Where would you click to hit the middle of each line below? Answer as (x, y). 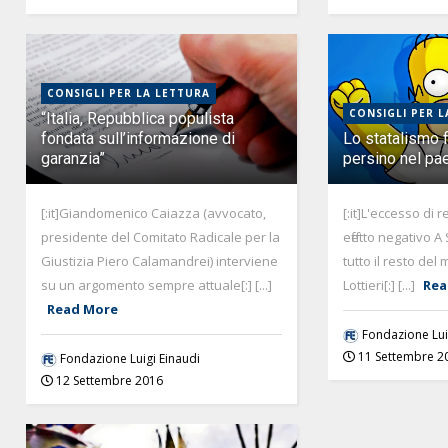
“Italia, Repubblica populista (138, 119)
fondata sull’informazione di (138, 139)
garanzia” (73, 159)
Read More (82, 309)
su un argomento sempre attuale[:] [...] (157, 285)
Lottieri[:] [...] (380, 285)
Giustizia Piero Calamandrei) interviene (160, 261)
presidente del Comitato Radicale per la (161, 237)
